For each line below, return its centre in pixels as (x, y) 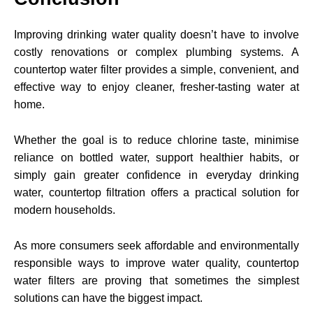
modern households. (65, 210)
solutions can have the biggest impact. (108, 298)
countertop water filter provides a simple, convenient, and (156, 69)
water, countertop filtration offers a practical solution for (156, 192)
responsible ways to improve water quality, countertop (156, 263)
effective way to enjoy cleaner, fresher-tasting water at (156, 87)
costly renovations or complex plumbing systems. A (156, 52)
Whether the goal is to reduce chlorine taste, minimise (156, 140)
